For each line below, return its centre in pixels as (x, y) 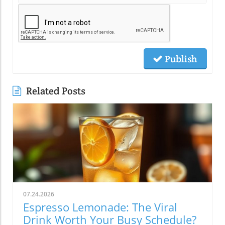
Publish (180, 59)
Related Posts (56, 91)
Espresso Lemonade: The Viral (100, 207)
